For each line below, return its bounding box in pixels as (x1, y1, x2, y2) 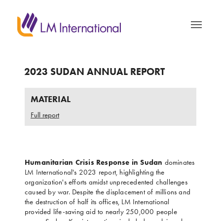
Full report (31, 110, 59, 119)
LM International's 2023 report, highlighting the (25, 168, 165, 177)
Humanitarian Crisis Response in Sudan (25, 158, 163, 167)
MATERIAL (31, 94, 71, 105)
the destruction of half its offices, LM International (25, 197, 170, 206)
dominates (162, 158, 195, 167)
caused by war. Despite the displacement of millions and (25, 187, 191, 196)
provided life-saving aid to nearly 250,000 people (25, 207, 177, 216)
